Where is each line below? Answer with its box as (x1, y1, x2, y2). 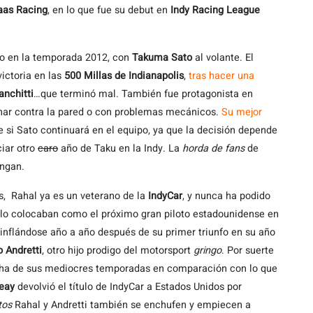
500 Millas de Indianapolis (64, 68, 184, 83)
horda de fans (180, 141, 245, 156)
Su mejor (221, 105, 262, 119)
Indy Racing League (170, 3, 260, 17)
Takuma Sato (129, 50, 192, 65)
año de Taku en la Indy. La (58, 141, 180, 156)
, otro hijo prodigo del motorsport (42, 243, 194, 258)
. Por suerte (221, 243, 274, 258)
